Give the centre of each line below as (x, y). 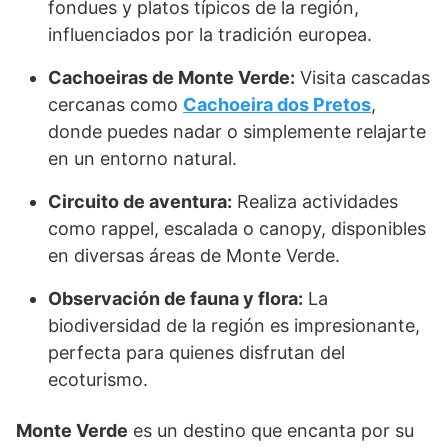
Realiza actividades (315, 202)
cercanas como (115, 105)
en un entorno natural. (142, 159)
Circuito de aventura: (140, 202)
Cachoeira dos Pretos (277, 105)
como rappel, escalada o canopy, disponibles (237, 229)
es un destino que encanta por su (271, 431)
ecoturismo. (98, 380)
